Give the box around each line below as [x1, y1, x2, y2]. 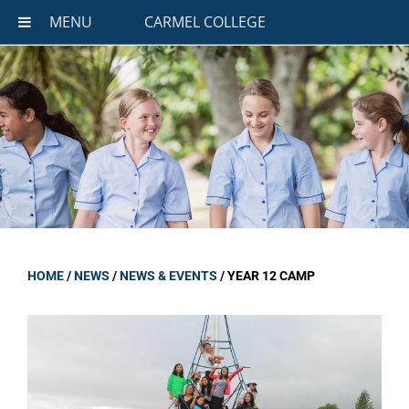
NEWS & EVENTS [120, 268, 217, 283]
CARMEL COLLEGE [143, 12, 266, 32]
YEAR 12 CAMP [227, 268, 315, 283]
